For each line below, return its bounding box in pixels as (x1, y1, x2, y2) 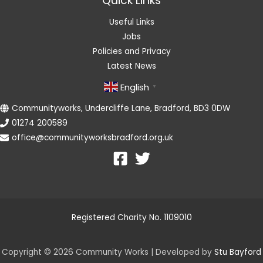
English (120, 80, 149, 93)
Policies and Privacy (92, 45, 171, 57)
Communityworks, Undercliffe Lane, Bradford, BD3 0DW (12, 102, 230, 114)
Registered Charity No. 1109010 (71, 211, 192, 223)
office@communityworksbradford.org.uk (12, 131, 173, 143)
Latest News (107, 60, 156, 72)
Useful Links (109, 16, 154, 28)
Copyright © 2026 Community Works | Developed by (2, 246, 214, 258)
